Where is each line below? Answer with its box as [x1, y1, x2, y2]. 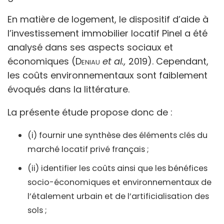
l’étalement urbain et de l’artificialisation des [27, 190, 209, 202]
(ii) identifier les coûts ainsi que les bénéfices [27, 162, 207, 174]
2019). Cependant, [126, 54, 208, 67]
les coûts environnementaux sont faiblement [7, 68, 207, 81]
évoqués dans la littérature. [7, 82, 129, 95]
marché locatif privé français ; [27, 143, 149, 155]
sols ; [27, 204, 47, 216]
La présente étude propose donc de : [7, 105, 172, 118]
